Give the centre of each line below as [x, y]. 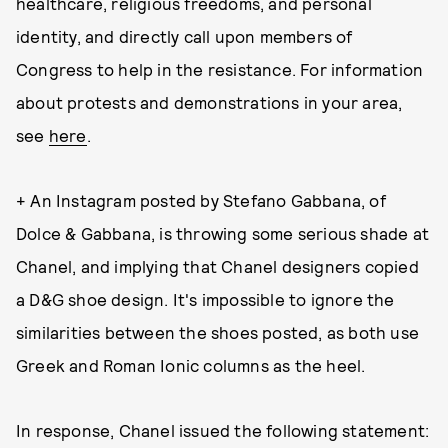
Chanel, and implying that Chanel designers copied [217, 266]
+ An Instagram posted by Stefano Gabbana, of [201, 200]
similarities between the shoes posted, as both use [218, 332]
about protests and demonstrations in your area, [209, 102]
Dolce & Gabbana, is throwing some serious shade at [223, 233]
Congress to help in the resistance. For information [220, 69]
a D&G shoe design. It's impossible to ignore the [205, 299]
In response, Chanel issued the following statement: [223, 430]
